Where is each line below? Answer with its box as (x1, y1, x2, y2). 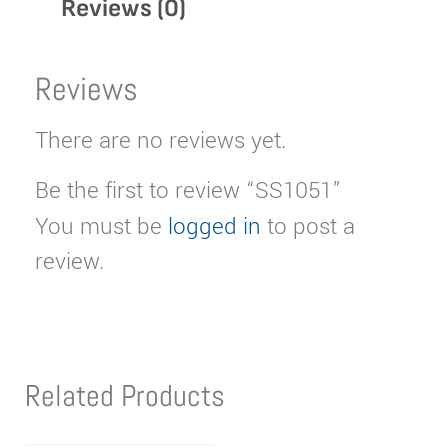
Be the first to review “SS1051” (35, 174, 341, 207)
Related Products (25, 376, 225, 415)
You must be (35, 210, 168, 243)
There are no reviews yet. (35, 125, 286, 158)
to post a (261, 210, 355, 243)
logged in (168, 210, 261, 243)
